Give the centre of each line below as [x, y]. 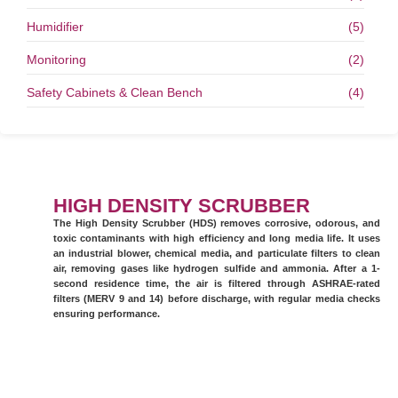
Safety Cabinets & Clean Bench [115, 92]
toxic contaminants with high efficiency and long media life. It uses [217, 238]
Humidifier [55, 27]
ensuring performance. [107, 314]
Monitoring [56, 60]
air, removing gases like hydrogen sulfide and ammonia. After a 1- [217, 268]
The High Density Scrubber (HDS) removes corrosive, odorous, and [217, 223]
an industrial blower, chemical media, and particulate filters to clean [217, 253]
